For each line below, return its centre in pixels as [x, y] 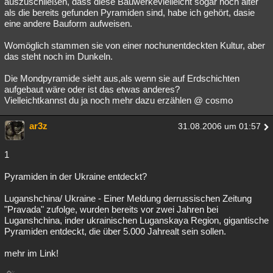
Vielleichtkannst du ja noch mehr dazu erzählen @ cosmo [119, 101]
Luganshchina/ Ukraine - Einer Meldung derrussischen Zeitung [128, 199]
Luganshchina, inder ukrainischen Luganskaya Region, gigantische [136, 221]
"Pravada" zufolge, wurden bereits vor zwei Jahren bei [111, 210]
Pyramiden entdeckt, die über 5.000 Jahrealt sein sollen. [115, 232]
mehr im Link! [31, 253]
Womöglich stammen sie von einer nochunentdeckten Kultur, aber [135, 46]
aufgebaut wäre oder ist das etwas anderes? [92, 90]
